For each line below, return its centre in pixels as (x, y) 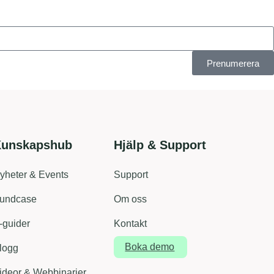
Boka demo (150, 247)
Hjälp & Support (160, 145)
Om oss (131, 199)
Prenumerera (233, 63)
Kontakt (131, 224)
